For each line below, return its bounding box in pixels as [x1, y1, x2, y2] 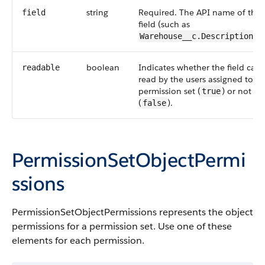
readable [22, 63, 60, 72]
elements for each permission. [12, 234, 144, 247]
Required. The [138, 7, 196, 18]
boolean [86, 62, 119, 73]
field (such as [138, 19, 190, 30]
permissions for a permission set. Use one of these [12, 220, 232, 232]
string [86, 7, 108, 18]
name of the [210, 7, 261, 18]
